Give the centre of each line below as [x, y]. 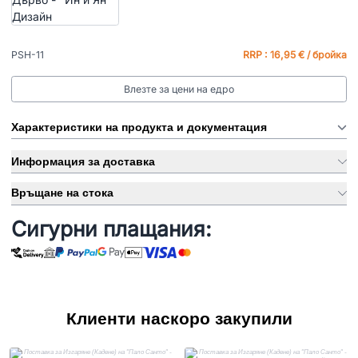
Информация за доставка [83, 161]
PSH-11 [28, 55]
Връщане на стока [62, 193]
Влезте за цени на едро [179, 89]
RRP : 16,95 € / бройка [295, 55]
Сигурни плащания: [111, 229]
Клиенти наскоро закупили [179, 318]
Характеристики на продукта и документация [139, 127]
